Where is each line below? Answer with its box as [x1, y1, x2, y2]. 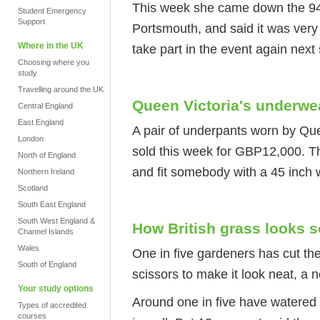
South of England [18, 260, 76, 269]
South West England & [18, 216, 95, 225]
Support [18, 17, 45, 26]
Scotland [18, 184, 48, 192]
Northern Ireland [18, 167, 74, 176]
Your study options [18, 284, 94, 294]
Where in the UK [18, 41, 84, 51]
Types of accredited [18, 301, 86, 309]
